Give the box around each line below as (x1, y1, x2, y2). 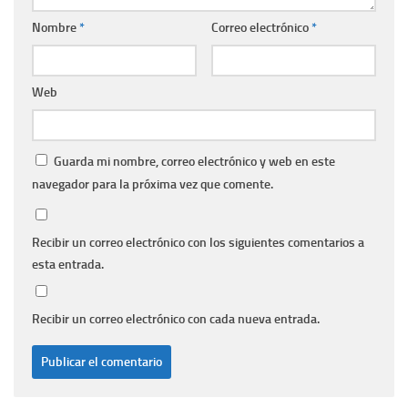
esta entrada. (32, 257, 104, 273)
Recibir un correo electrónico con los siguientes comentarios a (32, 235, 364, 251)
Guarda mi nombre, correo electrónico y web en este (54, 154, 335, 170)
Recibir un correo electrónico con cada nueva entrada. (32, 311, 320, 328)
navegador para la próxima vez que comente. (32, 177, 273, 193)
